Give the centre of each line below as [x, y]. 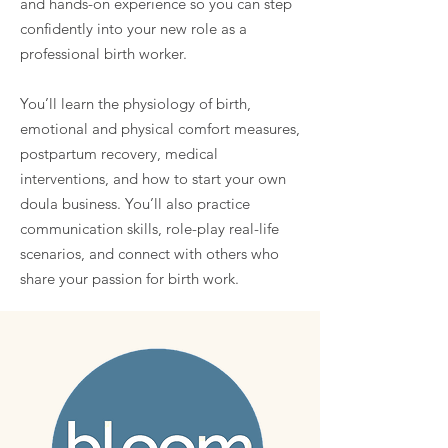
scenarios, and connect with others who [149, 253]
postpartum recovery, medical [119, 153]
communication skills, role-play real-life [149, 228]
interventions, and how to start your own [153, 178]
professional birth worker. [103, 53]
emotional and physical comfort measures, [160, 128]
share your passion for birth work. [129, 278]
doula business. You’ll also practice [135, 203]
